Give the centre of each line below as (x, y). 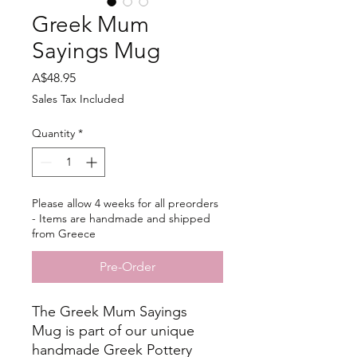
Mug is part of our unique (113, 331)
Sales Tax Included (78, 99)
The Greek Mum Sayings (110, 312)
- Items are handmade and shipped (121, 218)
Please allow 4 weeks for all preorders (125, 203)
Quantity (53, 133)
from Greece (64, 233)
